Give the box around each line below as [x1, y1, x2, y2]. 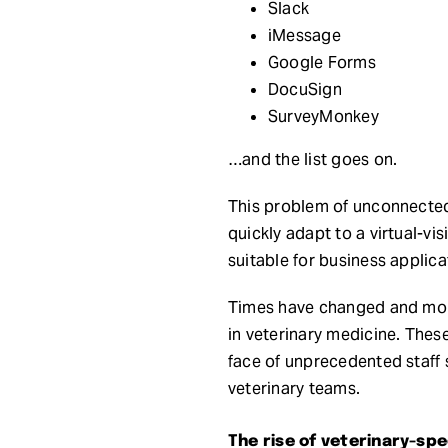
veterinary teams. [227, 377, 361, 399]
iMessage [267, 24, 341, 46]
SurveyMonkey [267, 105, 379, 127]
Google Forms [267, 51, 376, 73]
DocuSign [267, 78, 342, 100]
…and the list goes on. [227, 148, 398, 170]
